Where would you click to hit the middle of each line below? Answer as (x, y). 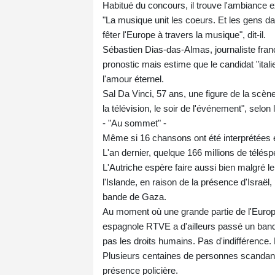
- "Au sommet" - (134, 123)
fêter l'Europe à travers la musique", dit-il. (184, 35)
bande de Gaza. (134, 197)
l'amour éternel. (133, 79)
